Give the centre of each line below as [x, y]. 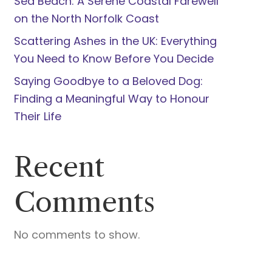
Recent [59, 167]
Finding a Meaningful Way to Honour [111, 99]
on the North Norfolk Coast [86, 19]
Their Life [37, 116]
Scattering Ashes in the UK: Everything [115, 41]
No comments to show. [76, 235]
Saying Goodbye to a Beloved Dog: [108, 81]
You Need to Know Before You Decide [114, 59]
